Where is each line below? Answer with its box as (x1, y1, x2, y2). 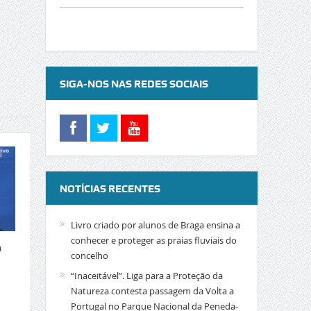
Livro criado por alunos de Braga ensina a (70, 219, 240, 231)
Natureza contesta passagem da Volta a (70, 285, 234, 297)
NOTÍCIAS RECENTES (59, 183, 160, 195)
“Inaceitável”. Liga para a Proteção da (70, 269, 223, 282)
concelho (70, 249, 108, 262)
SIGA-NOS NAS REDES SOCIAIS (59, 78, 208, 90)
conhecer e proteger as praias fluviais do (70, 234, 237, 246)
